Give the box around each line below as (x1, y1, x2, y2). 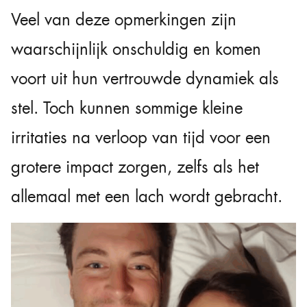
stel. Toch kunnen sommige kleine (11, 97, 243, 120)
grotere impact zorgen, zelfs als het (11, 156, 259, 179)
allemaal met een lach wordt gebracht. (11, 186, 282, 208)
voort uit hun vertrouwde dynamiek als (11, 68, 279, 90)
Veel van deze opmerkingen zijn (11, 9, 236, 32)
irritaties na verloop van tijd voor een (11, 127, 271, 149)
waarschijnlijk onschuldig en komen (11, 38, 261, 61)
